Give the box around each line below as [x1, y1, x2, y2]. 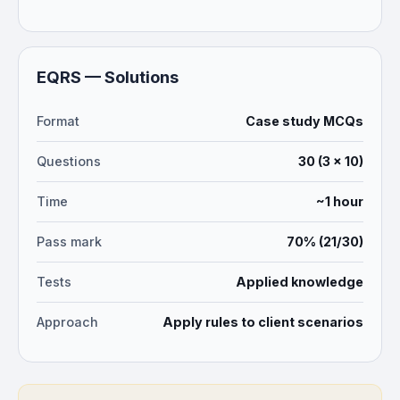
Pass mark [37, 234, 102, 249]
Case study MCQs [246, 113, 363, 129]
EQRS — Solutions [37, 67, 179, 87]
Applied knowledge [236, 274, 363, 289]
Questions [37, 154, 101, 169]
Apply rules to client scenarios [162, 314, 363, 329]
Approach [37, 314, 98, 329]
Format [37, 113, 79, 129]
